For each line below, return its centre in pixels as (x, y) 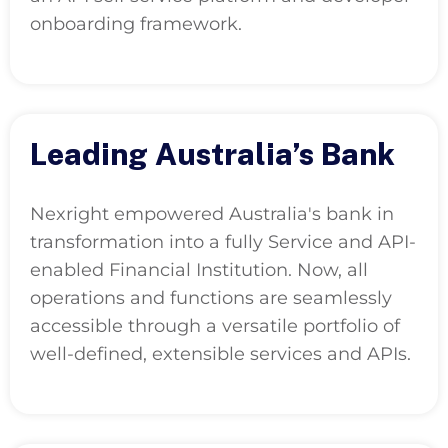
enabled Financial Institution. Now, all (199, 269)
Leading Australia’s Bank (212, 153)
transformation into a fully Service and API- (223, 241)
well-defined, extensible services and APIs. (220, 353)
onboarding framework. (136, 23)
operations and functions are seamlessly (211, 297)
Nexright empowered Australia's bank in (212, 213)
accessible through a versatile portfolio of (215, 325)
